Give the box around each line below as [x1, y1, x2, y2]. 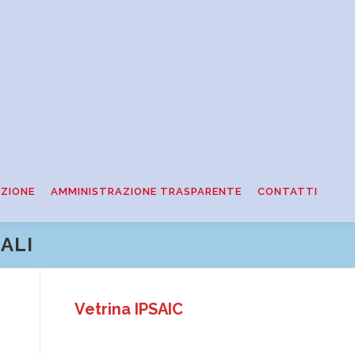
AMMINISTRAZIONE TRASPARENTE [51, 185, 242, 197]
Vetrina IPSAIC [74, 299, 183, 319]
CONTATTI [258, 185, 318, 197]
